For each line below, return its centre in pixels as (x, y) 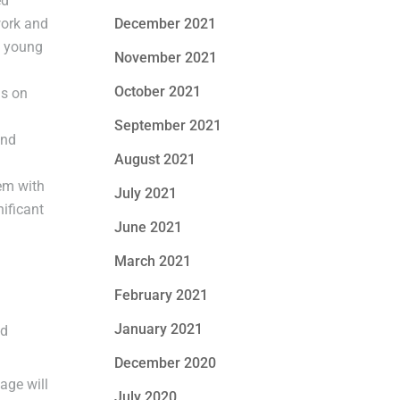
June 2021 (149, 227)
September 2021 (168, 125)
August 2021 (155, 159)
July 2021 (146, 193)
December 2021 (166, 24)
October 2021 (158, 92)
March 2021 (153, 261)
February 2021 (162, 295)
